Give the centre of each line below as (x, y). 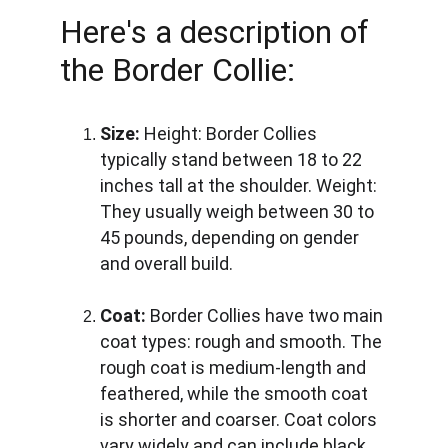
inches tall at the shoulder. (208, 185)
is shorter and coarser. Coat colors (240, 419)
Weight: (346, 185)
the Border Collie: (177, 70)
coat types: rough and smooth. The (243, 341)
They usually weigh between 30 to (239, 211)
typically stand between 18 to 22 (233, 159)
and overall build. (166, 263)
